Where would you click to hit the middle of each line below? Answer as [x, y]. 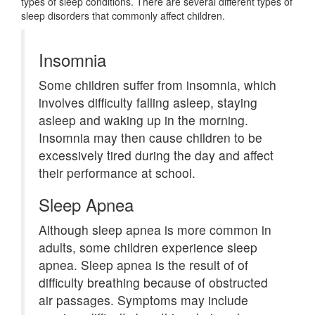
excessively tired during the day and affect [156, 155]
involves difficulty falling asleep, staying [148, 102]
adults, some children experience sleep [148, 247]
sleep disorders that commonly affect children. [123, 15]
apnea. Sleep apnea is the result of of [143, 265]
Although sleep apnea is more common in [155, 230]
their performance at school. [117, 173]
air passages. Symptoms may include [143, 300]
